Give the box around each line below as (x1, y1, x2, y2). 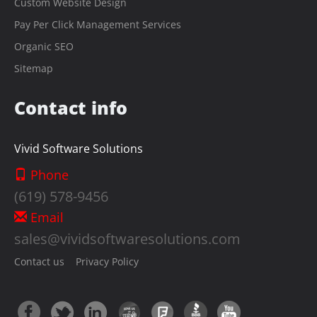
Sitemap (14, 62, 53, 75)
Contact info (14, 96, 127, 120)
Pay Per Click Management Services (14, 18, 181, 31)
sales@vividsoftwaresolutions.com (14, 229, 241, 248)
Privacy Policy (64, 255, 139, 268)
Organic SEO (14, 40, 74, 53)
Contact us (14, 255, 64, 268)
